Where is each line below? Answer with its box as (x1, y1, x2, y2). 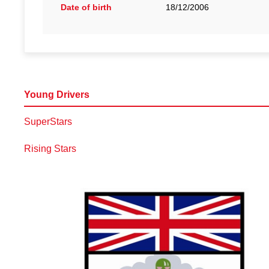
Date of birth (61, 2, 112, 12)
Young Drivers (24, 89, 90, 100)
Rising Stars (24, 144, 77, 154)
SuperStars (24, 116, 73, 127)
